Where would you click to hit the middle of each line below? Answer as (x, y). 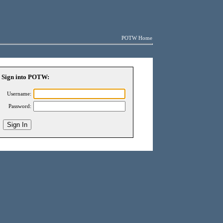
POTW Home (137, 38)
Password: (20, 106)
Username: (19, 94)
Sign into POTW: (25, 77)
